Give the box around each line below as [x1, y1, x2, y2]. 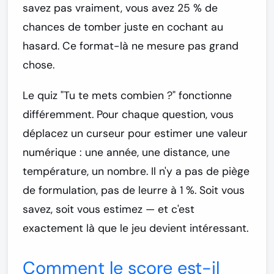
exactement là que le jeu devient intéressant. [23, 221, 248, 235]
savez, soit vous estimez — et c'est [23, 202, 194, 216]
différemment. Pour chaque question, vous [23, 107, 234, 121]
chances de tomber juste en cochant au [23, 20, 223, 34]
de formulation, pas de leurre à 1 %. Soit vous [23, 183, 245, 197]
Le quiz [23, 88, 61, 102]
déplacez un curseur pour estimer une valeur [23, 126, 248, 140]
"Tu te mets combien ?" [61, 88, 176, 102]
